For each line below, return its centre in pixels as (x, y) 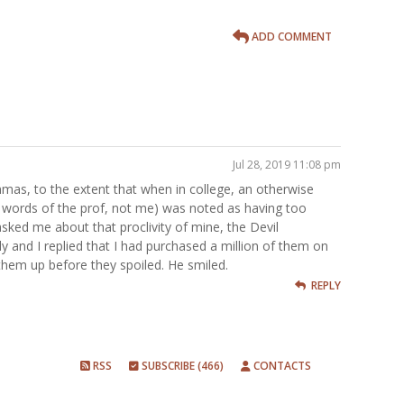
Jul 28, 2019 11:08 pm (287, 164)
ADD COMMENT (290, 36)
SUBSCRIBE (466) (181, 365)
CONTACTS (280, 365)
